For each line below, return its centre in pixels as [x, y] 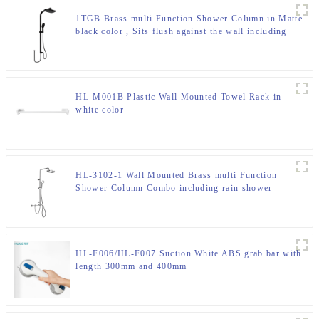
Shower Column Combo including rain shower [174, 188]
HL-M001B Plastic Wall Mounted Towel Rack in [179, 96]
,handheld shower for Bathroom [143, 200]
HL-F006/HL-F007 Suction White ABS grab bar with [189, 253]
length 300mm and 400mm [131, 266]
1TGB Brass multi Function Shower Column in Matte [189, 18]
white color [100, 109]
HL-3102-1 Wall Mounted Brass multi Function [177, 175]
